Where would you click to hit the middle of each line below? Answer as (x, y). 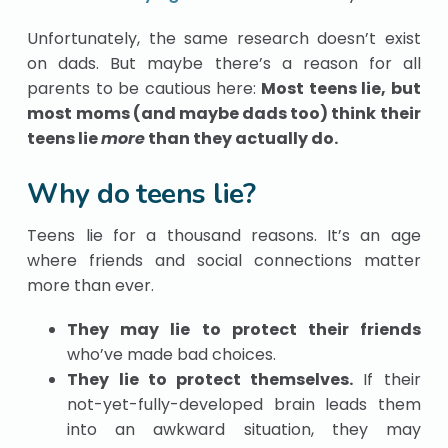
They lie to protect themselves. (210, 379)
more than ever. (93, 285)
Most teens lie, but (341, 88)
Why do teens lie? (141, 193)
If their (387, 379)
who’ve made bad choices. (172, 354)
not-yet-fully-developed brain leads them (244, 404)
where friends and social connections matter (224, 260)
